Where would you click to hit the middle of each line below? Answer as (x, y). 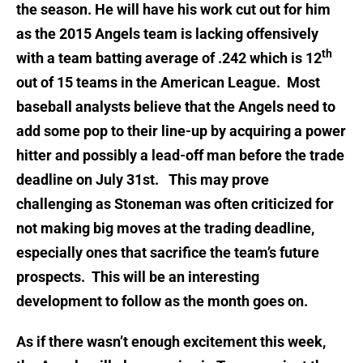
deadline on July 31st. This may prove (143, 180)
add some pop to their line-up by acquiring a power (181, 131)
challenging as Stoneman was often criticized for (175, 204)
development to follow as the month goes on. (162, 301)
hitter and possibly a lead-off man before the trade (180, 156)
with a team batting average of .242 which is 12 (169, 58)
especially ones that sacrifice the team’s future (168, 253)
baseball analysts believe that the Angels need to (176, 107)
